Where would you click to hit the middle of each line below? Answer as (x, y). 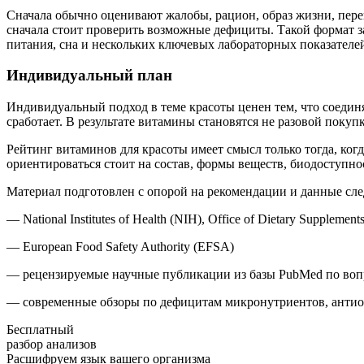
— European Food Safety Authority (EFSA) (120, 247)
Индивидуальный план (89, 76)
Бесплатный (40, 330)
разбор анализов (52, 344)
